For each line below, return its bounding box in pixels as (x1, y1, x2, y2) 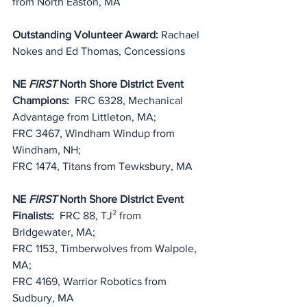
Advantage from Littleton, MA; (12, 111, 156, 123)
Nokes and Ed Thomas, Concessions (12, 45, 185, 57)
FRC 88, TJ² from (54, 210, 144, 221)
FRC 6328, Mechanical (69, 95, 186, 106)
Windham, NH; (12, 144, 81, 156)
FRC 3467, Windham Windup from (12, 127, 177, 139)
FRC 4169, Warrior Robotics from (12, 275, 169, 287)
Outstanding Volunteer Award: (12, 29, 161, 40)
